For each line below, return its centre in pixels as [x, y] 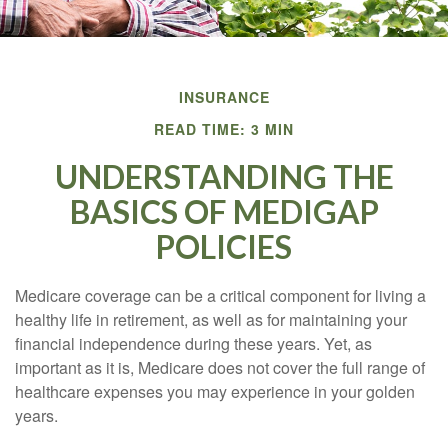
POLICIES [224, 246]
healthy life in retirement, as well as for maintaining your [211, 319]
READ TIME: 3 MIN [224, 129]
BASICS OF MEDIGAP [224, 211]
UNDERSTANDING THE [224, 176]
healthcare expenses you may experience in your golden [215, 391]
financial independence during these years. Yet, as [193, 343]
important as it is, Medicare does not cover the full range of [220, 367]
